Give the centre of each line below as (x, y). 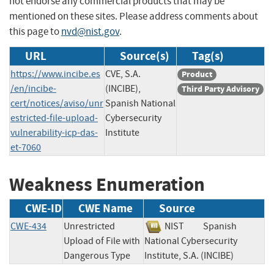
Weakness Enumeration (107, 184)
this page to (35, 31)
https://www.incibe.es (55, 74)
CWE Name (106, 209)
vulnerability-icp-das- (54, 132)
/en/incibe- (33, 88)
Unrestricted (89, 227)
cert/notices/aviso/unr (57, 103)
